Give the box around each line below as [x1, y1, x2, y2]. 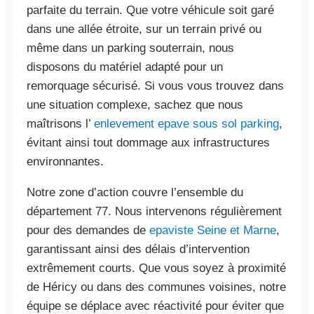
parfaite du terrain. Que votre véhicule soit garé [27, 3, 274, 17]
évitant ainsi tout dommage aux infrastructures [27, 135, 270, 149]
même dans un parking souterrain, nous [27, 41, 234, 55]
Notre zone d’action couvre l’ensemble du [27, 185, 243, 199]
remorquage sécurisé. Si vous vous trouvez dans [27, 78, 284, 93]
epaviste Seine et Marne [149, 223, 276, 237]
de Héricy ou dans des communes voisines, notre [27, 280, 286, 294]
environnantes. [27, 154, 104, 168]
